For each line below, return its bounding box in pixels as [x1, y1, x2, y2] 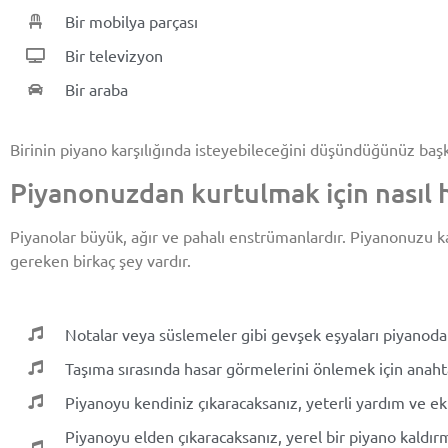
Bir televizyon [64, 45, 163, 66]
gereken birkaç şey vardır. [10, 249, 191, 270]
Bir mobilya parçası [64, 11, 198, 32]
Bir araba [64, 79, 128, 100]
